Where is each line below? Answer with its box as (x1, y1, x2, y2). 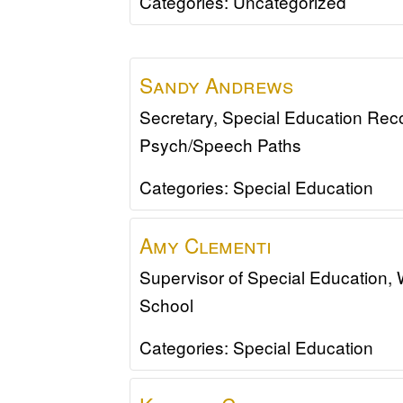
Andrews (205, 69, 294, 99)
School (139, 291, 194, 317)
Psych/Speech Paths (139, 131, 302, 157)
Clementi (184, 229, 273, 259)
